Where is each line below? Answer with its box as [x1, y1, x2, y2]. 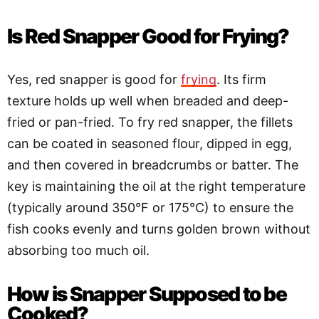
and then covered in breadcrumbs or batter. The [7, 157, 298, 172]
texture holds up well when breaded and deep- [7, 93, 288, 108]
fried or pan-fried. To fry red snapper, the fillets [7, 114, 293, 130]
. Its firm [216, 71, 266, 87]
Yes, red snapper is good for [7, 71, 181, 87]
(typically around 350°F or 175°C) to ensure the [7, 199, 293, 215]
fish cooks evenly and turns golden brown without [7, 221, 310, 236]
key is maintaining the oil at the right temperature [7, 178, 305, 194]
